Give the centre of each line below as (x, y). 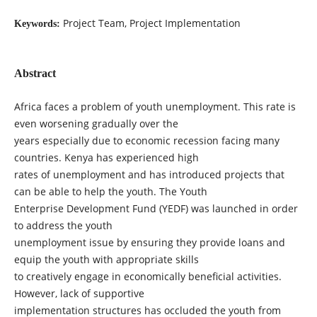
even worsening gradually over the (96, 123)
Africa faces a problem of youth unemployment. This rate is (155, 106)
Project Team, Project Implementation (151, 23)
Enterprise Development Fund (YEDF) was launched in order (156, 208)
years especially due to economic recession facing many (146, 140)
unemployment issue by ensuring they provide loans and (149, 242)
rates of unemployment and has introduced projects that (149, 174)
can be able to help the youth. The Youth (110, 191)
